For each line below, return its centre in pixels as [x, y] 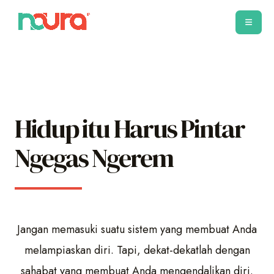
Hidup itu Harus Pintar [130, 128]
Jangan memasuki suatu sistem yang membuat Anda [137, 229]
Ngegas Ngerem [94, 158]
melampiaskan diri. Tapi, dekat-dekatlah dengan [137, 250]
